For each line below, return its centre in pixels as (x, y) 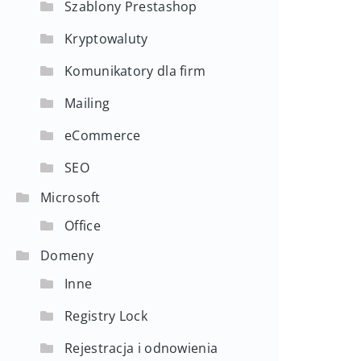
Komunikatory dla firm (135, 71)
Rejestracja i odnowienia (141, 348)
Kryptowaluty (106, 39)
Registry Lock (106, 316)
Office (83, 226)
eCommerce (103, 135)
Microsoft (71, 197)
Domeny (67, 255)
